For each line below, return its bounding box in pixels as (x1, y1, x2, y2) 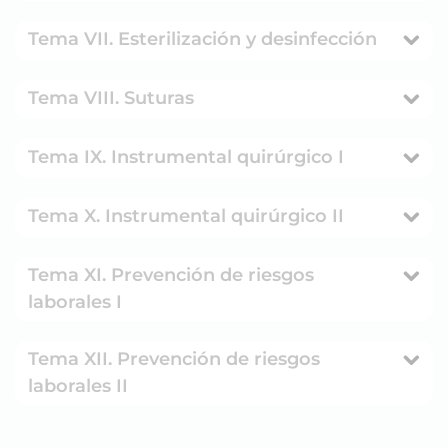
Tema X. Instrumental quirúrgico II (28, 205, 344, 228)
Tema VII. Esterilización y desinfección (28, 28, 377, 51)
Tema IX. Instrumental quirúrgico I (28, 146, 344, 169)
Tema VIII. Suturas (28, 87, 194, 110)
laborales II (28, 375, 128, 398)
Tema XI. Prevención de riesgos (28, 264, 314, 287)
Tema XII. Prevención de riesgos (28, 348, 320, 371)
